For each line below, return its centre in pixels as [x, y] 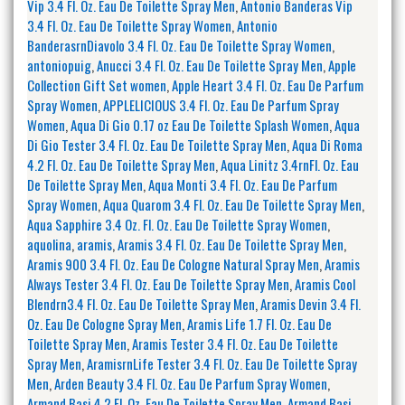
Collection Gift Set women [97, 85]
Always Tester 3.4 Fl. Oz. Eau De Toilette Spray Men [158, 283]
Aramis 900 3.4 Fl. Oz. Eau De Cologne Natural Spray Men [173, 264]
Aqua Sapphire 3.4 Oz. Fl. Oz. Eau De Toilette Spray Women [177, 224]
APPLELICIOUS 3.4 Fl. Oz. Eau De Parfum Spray [221, 104]
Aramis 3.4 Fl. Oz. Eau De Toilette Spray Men [231, 244]
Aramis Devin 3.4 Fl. [311, 303]
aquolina [49, 244]
